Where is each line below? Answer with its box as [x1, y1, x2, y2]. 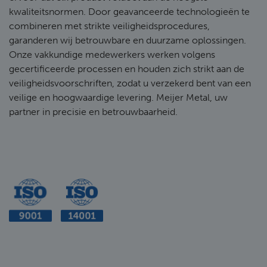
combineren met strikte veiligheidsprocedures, [9, 20, 210, 32]
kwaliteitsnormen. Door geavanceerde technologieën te [9, 6, 250, 17]
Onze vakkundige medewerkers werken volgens [9, 49, 215, 60]
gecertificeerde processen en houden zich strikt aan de [9, 63, 244, 74]
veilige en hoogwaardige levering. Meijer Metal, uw [9, 92, 228, 103]
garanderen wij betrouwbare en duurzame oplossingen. [9, 35, 246, 46]
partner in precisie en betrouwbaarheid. [9, 106, 178, 117]
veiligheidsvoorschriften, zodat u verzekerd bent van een [9, 77, 251, 89]
